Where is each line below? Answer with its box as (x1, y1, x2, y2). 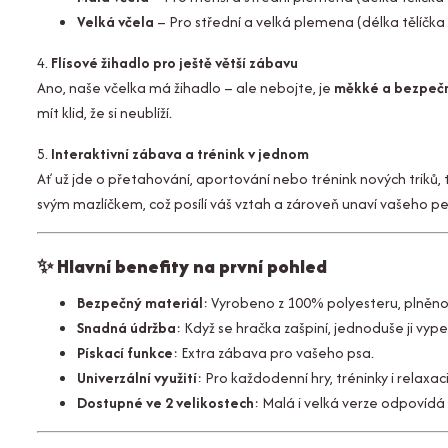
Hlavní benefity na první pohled (57, 253, 327, 280)
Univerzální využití (77, 367, 197, 388)
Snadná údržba (77, 317, 176, 338)
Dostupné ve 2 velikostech (77, 392, 254, 413)
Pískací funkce (77, 342, 173, 363)
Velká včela (77, 11, 154, 32)
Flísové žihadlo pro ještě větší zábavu (51, 52, 298, 73)
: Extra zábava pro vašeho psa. (173, 342, 374, 363)
